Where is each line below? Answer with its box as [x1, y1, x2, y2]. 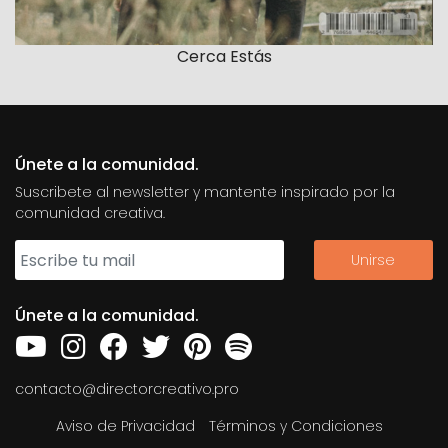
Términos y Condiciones [208, 416, 383, 437]
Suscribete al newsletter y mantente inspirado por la [15, 182, 395, 203]
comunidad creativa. [15, 203, 165, 224]
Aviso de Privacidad [55, 416, 195, 437]
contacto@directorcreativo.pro [15, 379, 239, 400]
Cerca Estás [176, 45, 272, 69]
